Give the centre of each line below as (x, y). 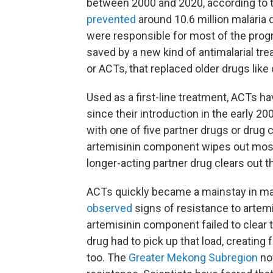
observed (109, 208)
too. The (108, 258)
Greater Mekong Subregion (193, 258)
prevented (111, 19)
